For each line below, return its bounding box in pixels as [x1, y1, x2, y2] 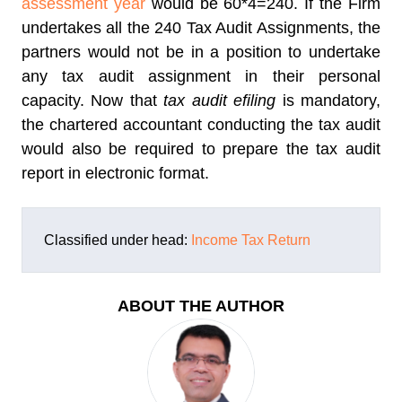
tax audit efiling [163, 92, 276, 110]
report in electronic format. [22, 164, 209, 183]
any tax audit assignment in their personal [22, 67, 380, 86]
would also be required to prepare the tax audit [22, 140, 380, 159]
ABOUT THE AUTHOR [118, 297, 284, 316]
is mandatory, [275, 92, 381, 110]
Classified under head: [44, 232, 191, 249]
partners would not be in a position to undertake [22, 43, 380, 62]
